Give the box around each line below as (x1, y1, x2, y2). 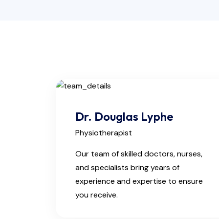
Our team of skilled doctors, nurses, (75, 149, 202, 159)
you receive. (75, 190, 118, 200)
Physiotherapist (75, 128, 132, 138)
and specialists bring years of (75, 162, 179, 173)
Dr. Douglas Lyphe (75, 109, 174, 124)
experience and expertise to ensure (75, 176, 203, 186)
